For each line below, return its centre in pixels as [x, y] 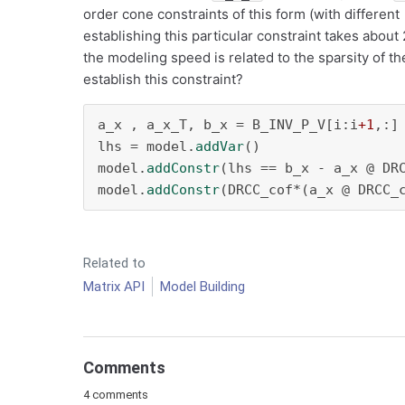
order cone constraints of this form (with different [243, 14]
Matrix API [114, 287]
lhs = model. [146, 146]
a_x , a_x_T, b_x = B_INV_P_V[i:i [228, 125]
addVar [220, 146]
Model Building [202, 287]
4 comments [116, 395]
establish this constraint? [163, 79]
